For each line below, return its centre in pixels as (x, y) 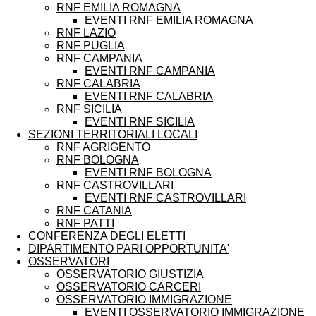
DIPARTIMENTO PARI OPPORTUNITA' (129, 249)
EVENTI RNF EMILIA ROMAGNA (169, 20)
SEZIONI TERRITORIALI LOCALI (113, 134)
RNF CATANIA (94, 211)
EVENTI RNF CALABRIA (149, 96)
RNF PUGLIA (91, 45)
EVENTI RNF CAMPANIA (150, 71)
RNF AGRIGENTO (103, 147)
